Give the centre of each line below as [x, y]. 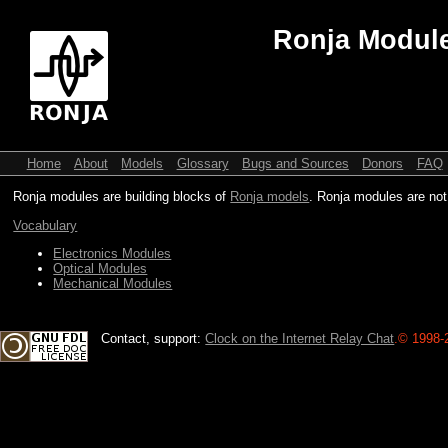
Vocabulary [45, 225]
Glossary [202, 163]
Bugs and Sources [295, 163]
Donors [383, 163]
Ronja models [270, 197]
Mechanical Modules [113, 283]
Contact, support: [153, 338]
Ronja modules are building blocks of [122, 197]
